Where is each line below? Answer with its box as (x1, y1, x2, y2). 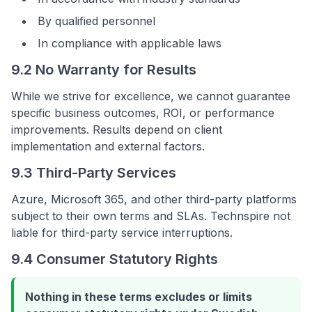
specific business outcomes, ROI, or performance (11, 106, 274, 120)
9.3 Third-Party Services (11, 164, 176, 181)
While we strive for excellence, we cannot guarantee (11, 89, 290, 103)
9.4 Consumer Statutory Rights (11, 251, 218, 267)
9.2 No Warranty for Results (11, 61, 196, 78)
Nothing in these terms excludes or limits (25, 290, 252, 304)
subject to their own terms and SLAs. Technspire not (11, 209, 290, 223)
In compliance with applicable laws (38, 36, 221, 50)
